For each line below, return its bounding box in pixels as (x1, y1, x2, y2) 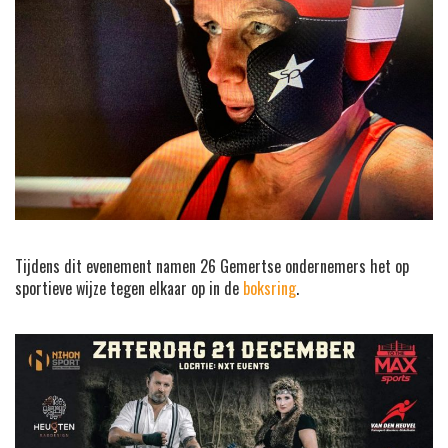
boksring (243, 276, 296, 301)
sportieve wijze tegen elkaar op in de (15, 276, 243, 301)
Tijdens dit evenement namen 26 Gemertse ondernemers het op (15, 254, 409, 279)
